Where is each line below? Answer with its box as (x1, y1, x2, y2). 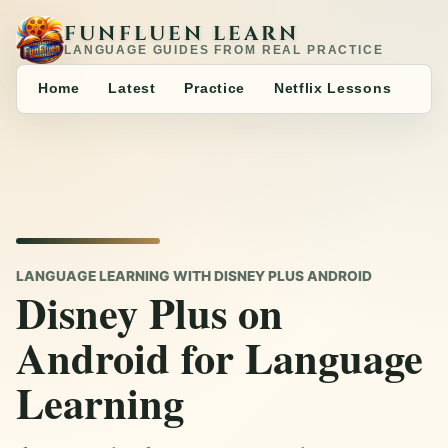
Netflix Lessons (273, 81, 392, 97)
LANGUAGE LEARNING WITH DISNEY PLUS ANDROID (16, 268, 372, 285)
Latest (108, 81, 156, 97)
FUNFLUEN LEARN (64, 20, 300, 47)
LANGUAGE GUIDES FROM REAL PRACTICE (64, 43, 384, 56)
